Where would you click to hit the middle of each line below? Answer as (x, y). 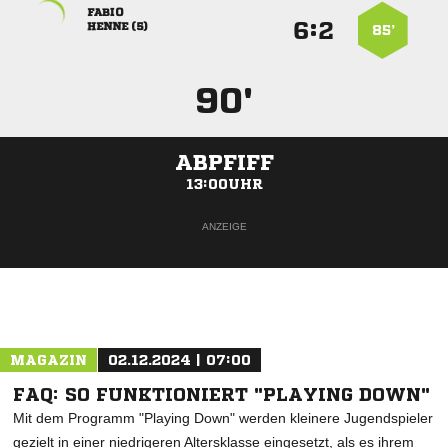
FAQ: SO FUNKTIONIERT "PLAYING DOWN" (221, 394)
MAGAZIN (48, 360)
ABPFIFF (224, 163)
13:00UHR (224, 184)
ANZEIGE (224, 226)
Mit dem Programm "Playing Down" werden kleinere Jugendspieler (223, 418)
